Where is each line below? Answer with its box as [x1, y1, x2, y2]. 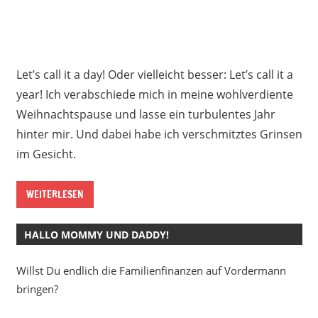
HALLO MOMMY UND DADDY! [23, 227, 169, 241]
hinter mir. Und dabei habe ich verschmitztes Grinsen [16, 126, 302, 142]
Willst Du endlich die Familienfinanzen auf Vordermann [16, 263, 286, 278]
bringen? [16, 281, 58, 296]
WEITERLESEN [26, 187, 84, 202]
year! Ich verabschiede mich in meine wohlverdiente [16, 86, 293, 102]
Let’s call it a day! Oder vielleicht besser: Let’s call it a [16, 66, 293, 82]
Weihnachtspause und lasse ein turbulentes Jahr [16, 106, 275, 122]
